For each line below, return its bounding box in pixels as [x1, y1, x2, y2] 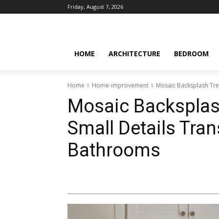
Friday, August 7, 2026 [67, 3, 123, 10]
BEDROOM [174, 49, 209, 58]
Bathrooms [67, 139, 160, 161]
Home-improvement [92, 81, 149, 89]
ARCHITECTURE [109, 49, 160, 58]
